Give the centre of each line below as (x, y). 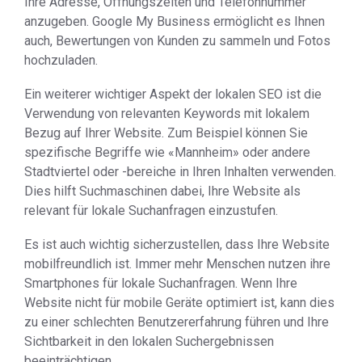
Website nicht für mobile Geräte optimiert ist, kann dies (179, 303)
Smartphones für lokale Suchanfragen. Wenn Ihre (161, 283)
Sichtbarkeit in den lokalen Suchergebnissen (149, 341)
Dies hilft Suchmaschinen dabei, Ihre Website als (162, 191)
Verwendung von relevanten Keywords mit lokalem (167, 114)
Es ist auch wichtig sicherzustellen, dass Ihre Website (177, 244)
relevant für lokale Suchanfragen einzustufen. (151, 210)
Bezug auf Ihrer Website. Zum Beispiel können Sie (166, 133)
